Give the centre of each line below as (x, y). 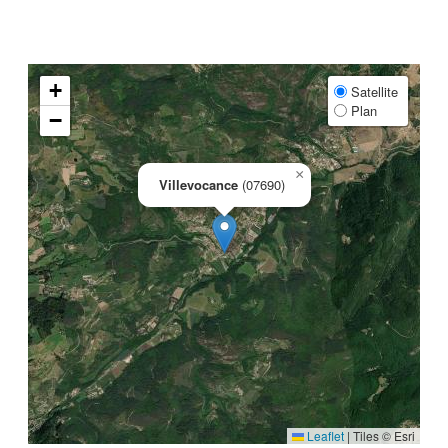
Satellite (372, 91)
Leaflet (324, 435)
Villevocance (198, 184)
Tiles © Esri (382, 435)
